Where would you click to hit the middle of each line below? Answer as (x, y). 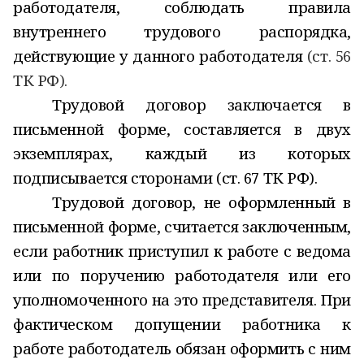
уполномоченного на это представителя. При (182, 299)
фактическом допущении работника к (182, 324)
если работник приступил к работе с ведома (182, 251)
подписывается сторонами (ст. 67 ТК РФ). (165, 178)
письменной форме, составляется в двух (182, 129)
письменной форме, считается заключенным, (182, 226)
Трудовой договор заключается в (201, 104)
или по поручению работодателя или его (182, 275)
